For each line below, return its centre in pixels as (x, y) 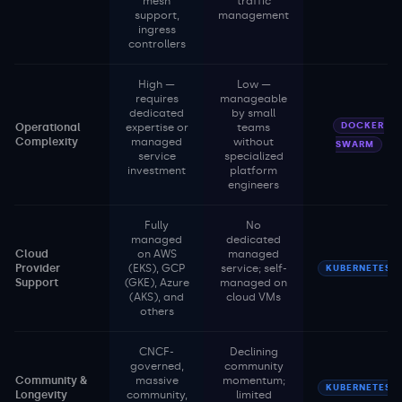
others (157, 311)
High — (157, 84)
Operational (48, 127)
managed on (253, 283)
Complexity (47, 142)
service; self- (253, 268)
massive (157, 380)
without (253, 142)
